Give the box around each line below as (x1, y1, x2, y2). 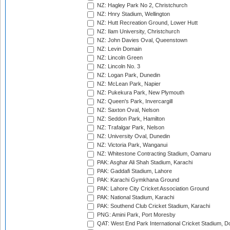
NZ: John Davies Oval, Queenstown (95, 37, 187, 44)
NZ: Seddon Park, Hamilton (95, 116, 165, 122)
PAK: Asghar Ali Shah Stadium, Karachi (95, 159, 193, 166)
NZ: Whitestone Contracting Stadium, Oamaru (95, 150, 211, 157)
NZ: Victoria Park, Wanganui (95, 142, 167, 148)
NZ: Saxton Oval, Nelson (95, 107, 159, 113)
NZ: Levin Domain (95, 46, 142, 52)
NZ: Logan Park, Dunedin (95, 72, 160, 79)
